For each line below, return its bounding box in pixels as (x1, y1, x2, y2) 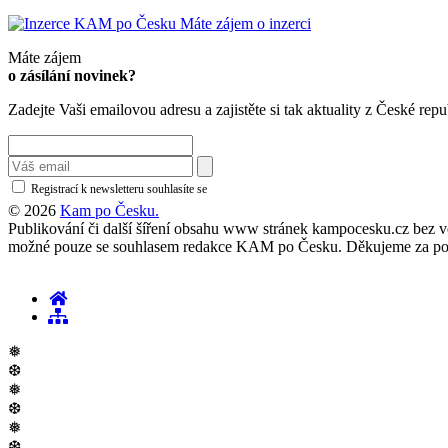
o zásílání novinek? (8, 66, 136, 84)
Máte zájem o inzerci (180, 14, 311, 32)
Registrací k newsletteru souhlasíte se (28, 181, 210, 196)
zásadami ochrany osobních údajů (215, 181, 374, 196)
